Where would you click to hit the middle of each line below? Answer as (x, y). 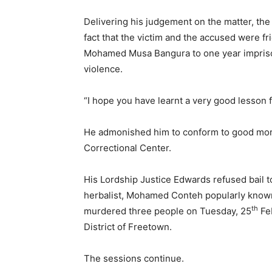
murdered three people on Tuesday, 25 (168, 211)
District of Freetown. (128, 227)
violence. (103, 69)
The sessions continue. (134, 258)
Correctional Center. (127, 148)
